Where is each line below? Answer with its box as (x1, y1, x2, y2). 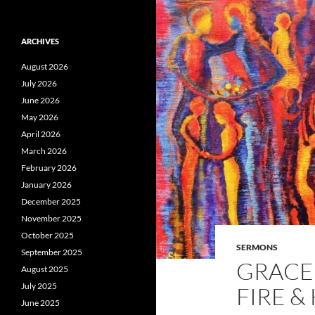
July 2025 (21, 281, 57, 291)
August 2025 (21, 264, 68, 274)
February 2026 (21, 162, 77, 173)
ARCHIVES (21, 37, 59, 46)
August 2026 (21, 61, 68, 72)
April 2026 (21, 129, 60, 139)
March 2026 (21, 146, 67, 156)
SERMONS (236, 242, 278, 252)
